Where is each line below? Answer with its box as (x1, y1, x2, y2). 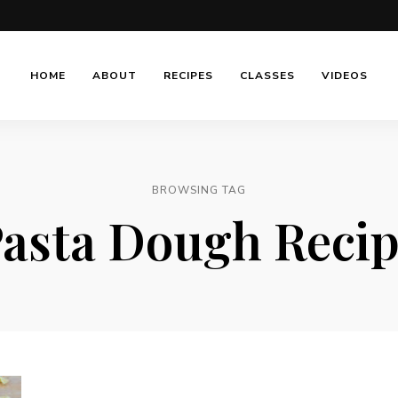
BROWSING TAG (152, 183, 246, 197)
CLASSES (239, 68, 295, 83)
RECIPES (163, 68, 213, 83)
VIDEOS (321, 68, 368, 83)
